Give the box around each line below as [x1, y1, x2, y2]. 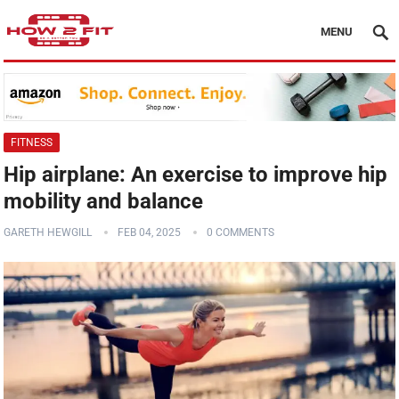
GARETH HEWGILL [4, 226, 93, 240]
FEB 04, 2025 [118, 226, 182, 240]
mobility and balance [4, 189, 204, 215]
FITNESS [11, 136, 53, 150]
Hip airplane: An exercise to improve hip [4, 162, 388, 188]
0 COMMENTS [207, 226, 275, 240]
